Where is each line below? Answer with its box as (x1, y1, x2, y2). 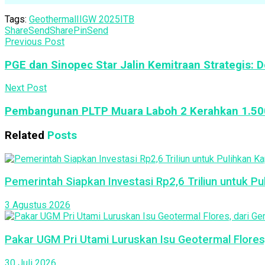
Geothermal (29, 14, 76, 25)
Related (5, 128, 44, 142)
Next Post (5, 82, 47, 94)
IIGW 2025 (76, 14, 120, 25)
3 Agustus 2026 (5, 199, 70, 211)
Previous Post (5, 36, 64, 48)
